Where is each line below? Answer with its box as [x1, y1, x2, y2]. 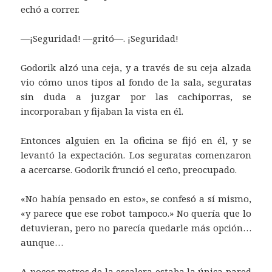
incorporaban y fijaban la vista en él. [21, 105, 184, 118]
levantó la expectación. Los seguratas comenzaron [21, 149, 251, 161]
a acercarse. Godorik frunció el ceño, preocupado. [21, 163, 237, 176]
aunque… [21, 236, 64, 249]
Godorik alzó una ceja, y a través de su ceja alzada [21, 61, 251, 74]
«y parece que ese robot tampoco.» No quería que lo [21, 207, 251, 220]
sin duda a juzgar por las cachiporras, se [21, 90, 251, 103]
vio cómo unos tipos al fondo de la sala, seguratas [21, 76, 251, 89]
